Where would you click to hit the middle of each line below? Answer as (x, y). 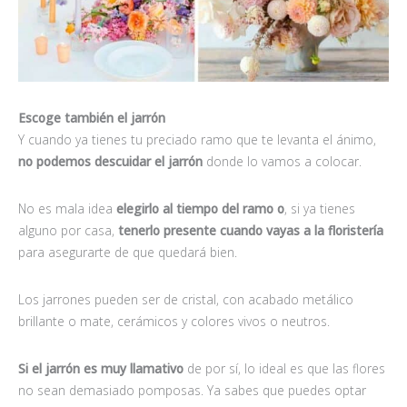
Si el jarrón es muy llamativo (101, 368)
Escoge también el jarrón (92, 117)
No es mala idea (65, 208)
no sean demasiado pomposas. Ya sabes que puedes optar (192, 390)
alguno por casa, (68, 230)
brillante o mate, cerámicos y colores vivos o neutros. (174, 321)
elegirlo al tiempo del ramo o (199, 208)
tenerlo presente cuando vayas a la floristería (251, 230)
